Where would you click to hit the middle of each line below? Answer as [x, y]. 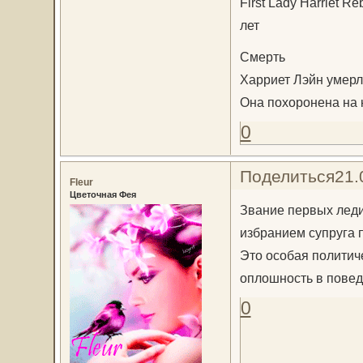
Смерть [262, 56]
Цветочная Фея [102, 194]
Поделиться [287, 176]
